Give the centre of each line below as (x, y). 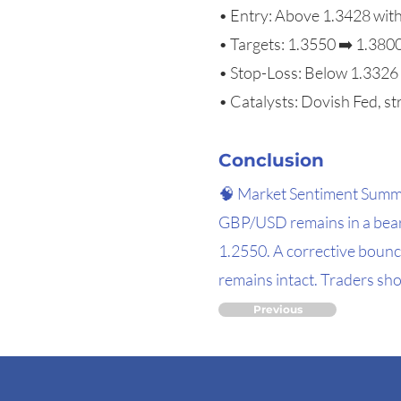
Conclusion (271, 160)
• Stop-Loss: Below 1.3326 (308, 73)
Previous (277, 309)
